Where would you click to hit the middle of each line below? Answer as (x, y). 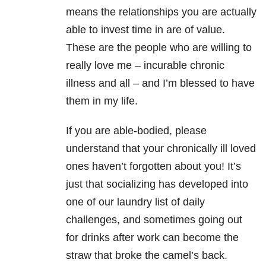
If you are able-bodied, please (136, 131)
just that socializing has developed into (157, 184)
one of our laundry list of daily (135, 202)
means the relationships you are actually (161, 12)
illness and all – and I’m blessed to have (160, 83)
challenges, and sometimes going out (154, 220)
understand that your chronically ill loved (161, 149)
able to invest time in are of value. (145, 30)
